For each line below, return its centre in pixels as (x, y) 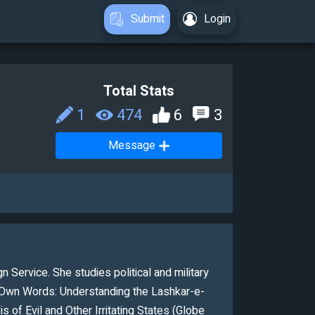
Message (132, 146)
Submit (148, 19)
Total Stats (139, 91)
